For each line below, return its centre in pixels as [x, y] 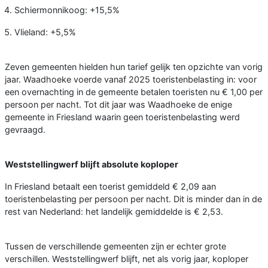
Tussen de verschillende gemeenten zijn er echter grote [115, 246]
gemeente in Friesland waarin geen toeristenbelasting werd [122, 117]
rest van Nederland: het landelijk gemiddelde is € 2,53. [114, 211]
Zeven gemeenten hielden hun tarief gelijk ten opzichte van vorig [134, 66]
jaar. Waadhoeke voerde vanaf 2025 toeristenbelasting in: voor [131, 79]
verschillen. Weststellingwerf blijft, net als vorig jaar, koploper [127, 258]
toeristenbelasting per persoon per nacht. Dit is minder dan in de [133, 199]
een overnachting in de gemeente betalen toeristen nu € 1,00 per [134, 92]
